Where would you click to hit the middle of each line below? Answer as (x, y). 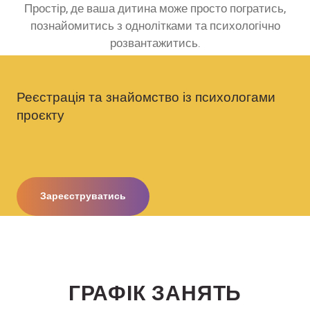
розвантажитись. (155, 43)
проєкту (40, 116)
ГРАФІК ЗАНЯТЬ (155, 292)
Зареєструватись (83, 196)
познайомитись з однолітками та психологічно (155, 26)
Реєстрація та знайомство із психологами (146, 98)
